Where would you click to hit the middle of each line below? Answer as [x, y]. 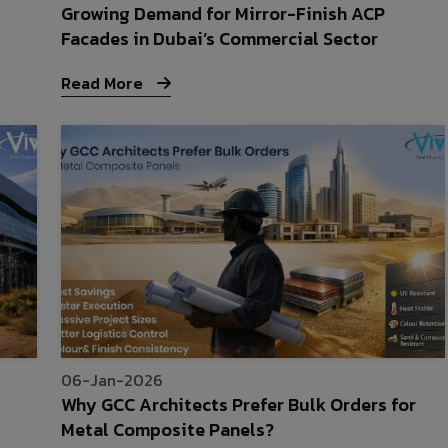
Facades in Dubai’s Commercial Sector [220, 39]
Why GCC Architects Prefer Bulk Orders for [239, 405]
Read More [104, 83]
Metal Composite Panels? [168, 430]
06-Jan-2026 [112, 380]
